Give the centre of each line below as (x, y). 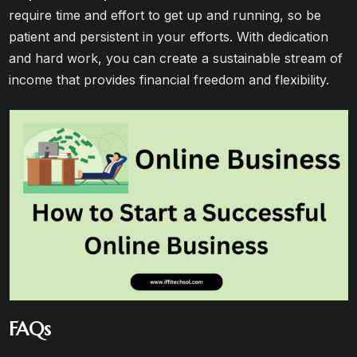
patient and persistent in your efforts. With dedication (169, 37)
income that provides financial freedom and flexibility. (169, 80)
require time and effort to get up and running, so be (165, 15)
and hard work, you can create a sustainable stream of (176, 58)
